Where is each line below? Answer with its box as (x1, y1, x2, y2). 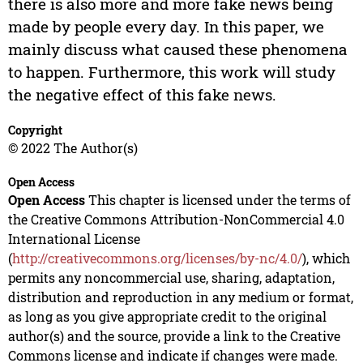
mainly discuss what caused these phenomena (7, 39, 348, 60)
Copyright (7, 122, 62, 139)
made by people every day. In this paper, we (7, 16, 324, 37)
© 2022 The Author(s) (7, 139, 138, 157)
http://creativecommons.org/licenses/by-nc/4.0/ (11, 250, 302, 267)
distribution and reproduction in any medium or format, (7, 288, 353, 306)
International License (7, 230, 140, 248)
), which (301, 250, 350, 267)
